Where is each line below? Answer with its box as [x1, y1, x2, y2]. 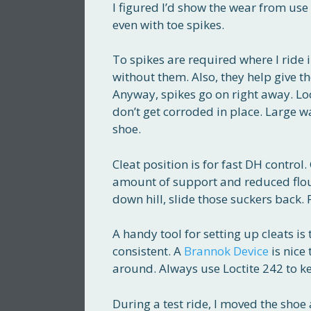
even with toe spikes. [112, 16, 224, 33]
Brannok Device [184, 243, 269, 260]
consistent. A [112, 243, 184, 260]
